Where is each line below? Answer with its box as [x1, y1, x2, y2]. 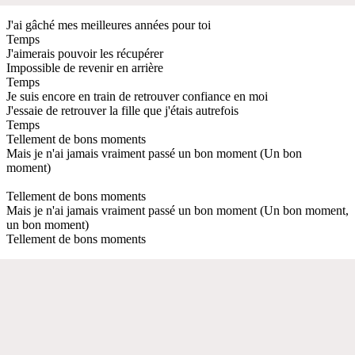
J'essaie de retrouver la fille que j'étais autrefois [6, 103, 239, 117]
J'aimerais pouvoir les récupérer [6, 46, 163, 60]
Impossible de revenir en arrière [6, 60, 163, 74]
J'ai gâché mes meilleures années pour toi [6, 17, 211, 32]
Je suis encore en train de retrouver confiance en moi [6, 89, 268, 103]
